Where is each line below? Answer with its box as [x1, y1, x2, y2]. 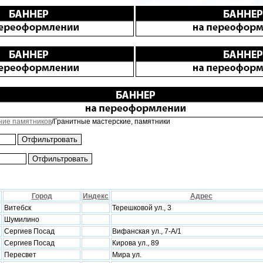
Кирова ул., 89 [112, 239, 159, 247]
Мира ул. [112, 251, 141, 259]
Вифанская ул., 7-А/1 [112, 227, 181, 235]
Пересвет [4, 251, 36, 259]
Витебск [4, 204, 31, 212]
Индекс [83, 192, 109, 200]
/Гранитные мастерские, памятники [52, 117, 170, 126]
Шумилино [4, 215, 39, 224]
